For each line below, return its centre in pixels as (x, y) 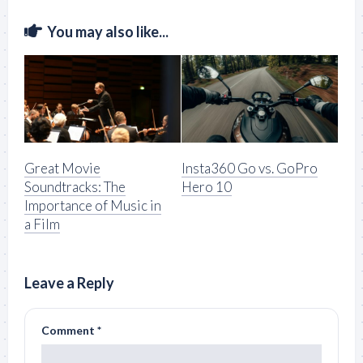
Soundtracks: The (75, 187)
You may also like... (108, 31)
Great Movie (62, 169)
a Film (42, 224)
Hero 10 (207, 187)
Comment (69, 331)
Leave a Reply (69, 283)
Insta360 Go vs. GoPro (250, 169)
